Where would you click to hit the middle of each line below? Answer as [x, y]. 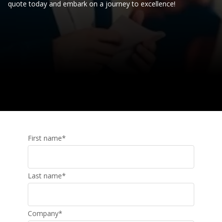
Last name [45, 176]
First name [45, 138]
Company [43, 213]
